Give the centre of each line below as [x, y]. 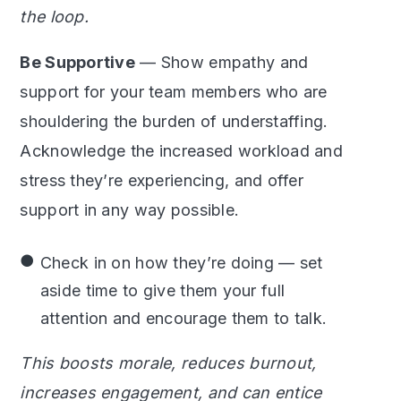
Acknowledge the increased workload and [182, 151]
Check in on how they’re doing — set [181, 263]
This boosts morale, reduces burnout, [168, 363]
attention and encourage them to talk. [183, 319]
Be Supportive [78, 63]
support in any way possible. [130, 210]
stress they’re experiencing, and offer [162, 181]
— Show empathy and [222, 63]
